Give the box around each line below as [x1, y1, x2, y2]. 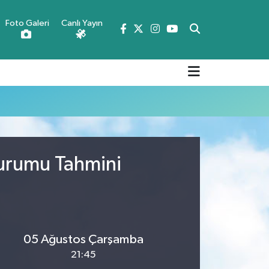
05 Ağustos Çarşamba [23, 232, 144, 246]
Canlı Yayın [61, 19, 103, 28]
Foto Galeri [5, 19, 50, 28]
